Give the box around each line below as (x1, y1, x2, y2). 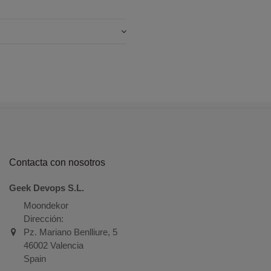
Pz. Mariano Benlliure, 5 (23, 227, 117, 238)
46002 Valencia (23, 240, 83, 251)
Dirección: (23, 214, 64, 224)
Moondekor (23, 200, 68, 211)
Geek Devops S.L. (9, 182, 84, 193)
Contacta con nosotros (9, 157, 105, 168)
